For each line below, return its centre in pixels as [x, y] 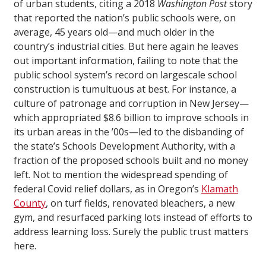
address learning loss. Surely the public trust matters [131, 231]
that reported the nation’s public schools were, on [125, 18]
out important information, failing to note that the [126, 60]
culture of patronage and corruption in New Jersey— [131, 103]
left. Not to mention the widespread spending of [121, 174]
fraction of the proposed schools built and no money [131, 160]
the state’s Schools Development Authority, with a [124, 146]
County [30, 203]
